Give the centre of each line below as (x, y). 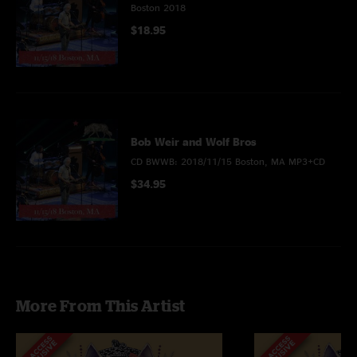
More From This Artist (101, 306)
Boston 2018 (158, 8)
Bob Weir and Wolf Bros (194, 141)
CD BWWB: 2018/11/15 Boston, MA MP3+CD (228, 161)
